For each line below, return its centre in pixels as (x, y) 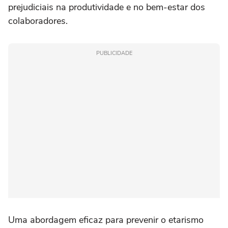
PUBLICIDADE (114, 53)
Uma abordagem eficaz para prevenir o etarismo (106, 220)
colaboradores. (38, 21)
